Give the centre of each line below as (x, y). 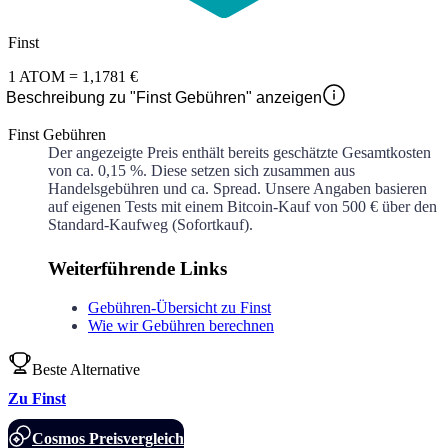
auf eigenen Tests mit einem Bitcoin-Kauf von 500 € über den (242, 207)
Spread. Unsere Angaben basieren (320, 189)
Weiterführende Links (137, 269)
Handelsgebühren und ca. (130, 189)
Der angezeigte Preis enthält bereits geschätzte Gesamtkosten (239, 153)
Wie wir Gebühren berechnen (181, 326)
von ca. (73, 171)
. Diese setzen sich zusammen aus (249, 171)
